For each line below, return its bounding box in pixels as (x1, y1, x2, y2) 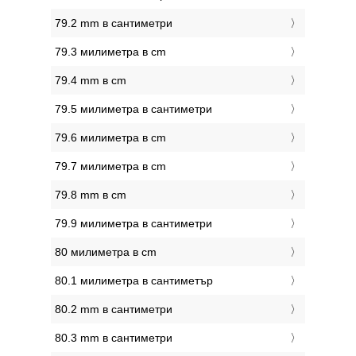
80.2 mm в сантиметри (55, 303, 172, 316)
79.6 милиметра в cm (55, 131, 166, 145)
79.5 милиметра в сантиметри (55, 103, 212, 116)
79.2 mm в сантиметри (55, 17, 172, 30)
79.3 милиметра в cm (55, 45, 166, 59)
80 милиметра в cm (55, 246, 157, 259)
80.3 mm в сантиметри (55, 331, 172, 345)
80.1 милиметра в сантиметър (55, 274, 213, 288)
